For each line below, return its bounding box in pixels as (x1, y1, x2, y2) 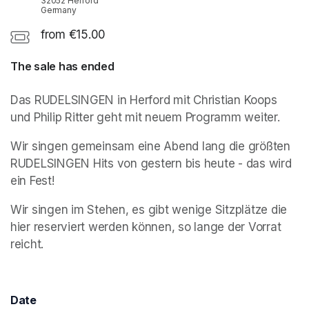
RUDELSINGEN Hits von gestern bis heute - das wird (10, 157, 292, 171)
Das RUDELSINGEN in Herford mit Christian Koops (10, 93, 277, 108)
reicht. (10, 237, 44, 252)
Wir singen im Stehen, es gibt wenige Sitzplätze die (10, 203, 287, 217)
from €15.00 (41, 28, 106, 42)
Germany (41, 5, 77, 16)
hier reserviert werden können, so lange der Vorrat (10, 220, 281, 235)
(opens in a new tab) (43, 237, 154, 252)
